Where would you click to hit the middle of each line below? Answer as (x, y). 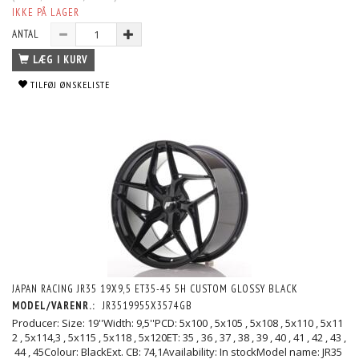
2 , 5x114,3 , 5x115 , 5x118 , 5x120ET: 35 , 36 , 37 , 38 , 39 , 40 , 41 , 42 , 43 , (179, 338)
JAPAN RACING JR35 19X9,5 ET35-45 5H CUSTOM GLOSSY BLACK (155, 289)
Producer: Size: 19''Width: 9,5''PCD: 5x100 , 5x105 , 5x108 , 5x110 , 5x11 (177, 323)
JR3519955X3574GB (147, 306)
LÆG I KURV (61, 59)
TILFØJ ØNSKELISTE (70, 84)
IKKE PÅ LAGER (46, 12)
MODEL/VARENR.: (55, 306)
